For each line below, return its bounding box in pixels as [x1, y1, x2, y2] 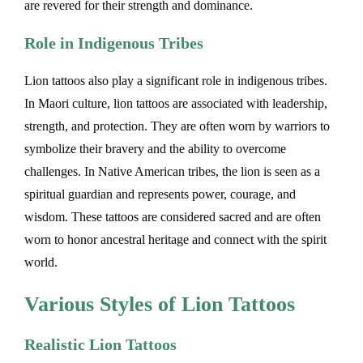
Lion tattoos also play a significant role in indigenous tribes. [24, 74, 327, 88]
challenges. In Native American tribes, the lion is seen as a [24, 164, 320, 179]
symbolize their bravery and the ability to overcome [24, 142, 286, 156]
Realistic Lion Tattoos [24, 335, 177, 354]
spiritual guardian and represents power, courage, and [24, 187, 296, 202]
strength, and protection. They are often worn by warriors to [24, 119, 330, 134]
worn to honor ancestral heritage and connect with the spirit [24, 233, 327, 247]
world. [24, 255, 58, 270]
